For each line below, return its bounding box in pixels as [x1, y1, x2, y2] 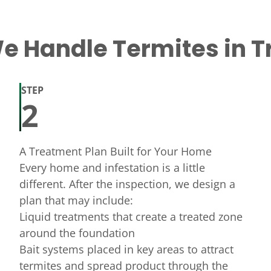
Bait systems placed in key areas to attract [19, 241, 234, 257]
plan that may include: [19, 192, 134, 208]
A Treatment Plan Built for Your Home [19, 143, 212, 159]
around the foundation [19, 225, 135, 241]
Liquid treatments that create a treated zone [19, 209, 243, 224]
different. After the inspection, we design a [19, 176, 236, 192]
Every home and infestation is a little [19, 160, 206, 175]
